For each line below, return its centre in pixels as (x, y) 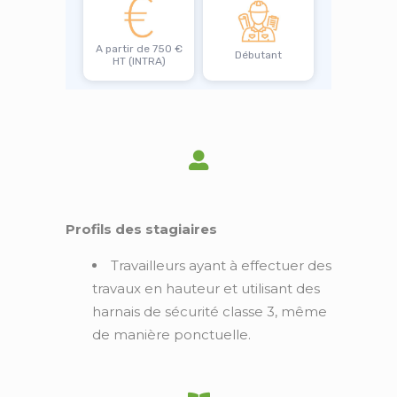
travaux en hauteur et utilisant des (206, 288)
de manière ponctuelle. (171, 335)
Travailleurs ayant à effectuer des (221, 265)
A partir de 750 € (139, 49)
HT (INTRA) (139, 61)
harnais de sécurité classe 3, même (210, 311)
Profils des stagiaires (141, 229)
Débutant (258, 55)
